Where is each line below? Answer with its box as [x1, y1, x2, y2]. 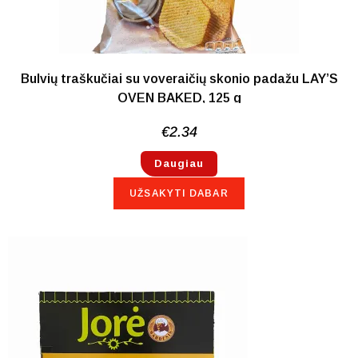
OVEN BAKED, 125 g [117, 90, 241, 105]
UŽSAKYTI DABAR [129, 188, 229, 200]
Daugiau [154, 157, 204, 170]
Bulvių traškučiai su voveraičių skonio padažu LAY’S [20, 71, 338, 86]
